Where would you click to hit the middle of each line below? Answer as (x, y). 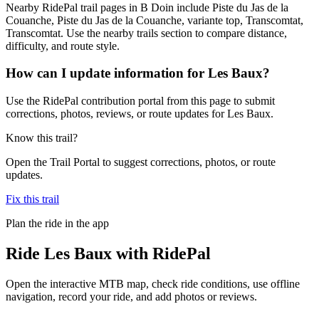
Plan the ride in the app (57, 223)
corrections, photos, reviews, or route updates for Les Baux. (140, 113)
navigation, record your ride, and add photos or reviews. (131, 296)
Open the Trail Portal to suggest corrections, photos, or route (141, 162)
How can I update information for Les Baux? (138, 73)
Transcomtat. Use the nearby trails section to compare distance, (146, 33)
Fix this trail (32, 199)
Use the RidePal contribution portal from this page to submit (140, 100)
